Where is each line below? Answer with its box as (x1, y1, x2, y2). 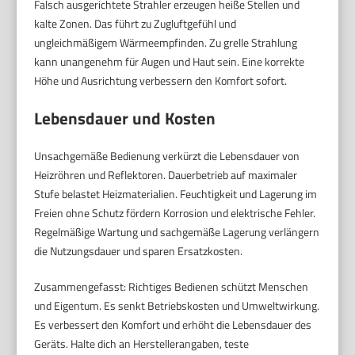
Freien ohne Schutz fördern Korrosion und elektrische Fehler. (34, 204, 316, 222)
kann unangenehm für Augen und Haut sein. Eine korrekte (34, 53, 305, 71)
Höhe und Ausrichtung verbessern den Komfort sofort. (34, 72, 288, 90)
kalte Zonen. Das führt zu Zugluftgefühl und (34, 15, 237, 32)
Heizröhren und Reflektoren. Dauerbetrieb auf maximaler (34, 166, 298, 184)
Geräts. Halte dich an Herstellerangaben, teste (34, 335, 250, 353)
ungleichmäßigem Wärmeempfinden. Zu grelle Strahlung (34, 34, 298, 52)
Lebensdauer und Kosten (34, 105, 216, 132)
